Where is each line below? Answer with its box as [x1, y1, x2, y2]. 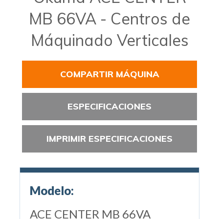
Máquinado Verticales [30, 30, 189, 50]
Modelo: [29, 183, 74, 197]
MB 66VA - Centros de [29, 8, 190, 28]
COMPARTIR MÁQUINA [60, 68, 159, 80]
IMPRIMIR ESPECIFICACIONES [46, 132, 173, 144]
